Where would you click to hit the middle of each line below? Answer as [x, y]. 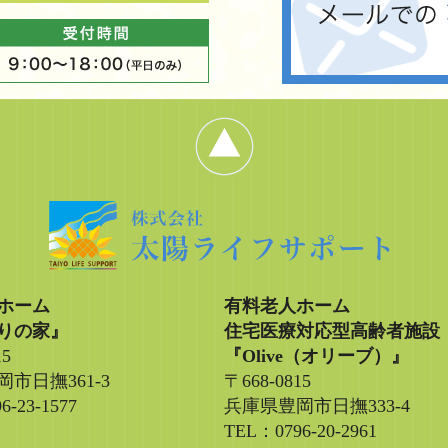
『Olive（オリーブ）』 [316, 356]
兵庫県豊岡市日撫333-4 [317, 406]
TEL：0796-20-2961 [300, 431]
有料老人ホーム [287, 306]
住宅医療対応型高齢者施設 [332, 331]
